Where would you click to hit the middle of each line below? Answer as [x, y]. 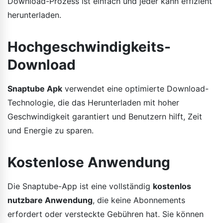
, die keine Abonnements [139, 200]
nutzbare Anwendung [50, 200]
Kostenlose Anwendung [89, 162]
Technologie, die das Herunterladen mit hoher [93, 102]
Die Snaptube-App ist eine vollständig [80, 186]
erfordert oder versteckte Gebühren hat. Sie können [106, 214]
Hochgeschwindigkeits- [89, 47]
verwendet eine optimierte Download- [135, 88]
